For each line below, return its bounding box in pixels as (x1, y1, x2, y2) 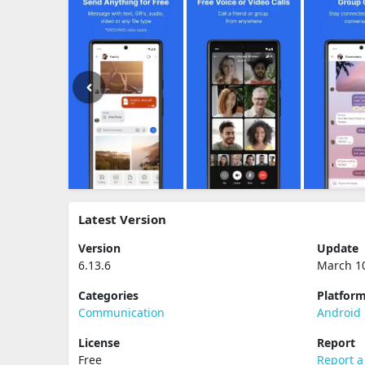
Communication (78, 305, 165, 320)
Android (317, 305, 362, 320)
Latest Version (78, 211, 166, 227)
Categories (78, 288, 139, 303)
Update (317, 240, 359, 256)
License (78, 335, 120, 350)
